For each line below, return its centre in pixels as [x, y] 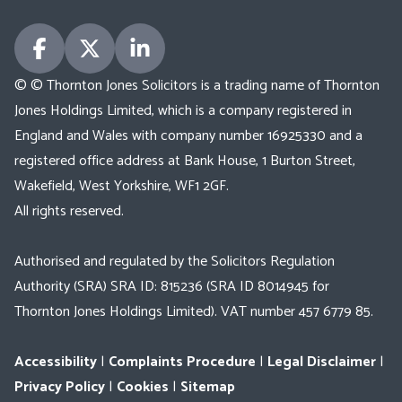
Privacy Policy [60, 387]
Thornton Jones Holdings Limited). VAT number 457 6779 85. [194, 311]
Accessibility [56, 362]
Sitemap [208, 387]
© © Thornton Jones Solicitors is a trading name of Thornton [197, 85]
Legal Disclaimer [322, 362]
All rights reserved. [69, 211]
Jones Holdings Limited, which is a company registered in [183, 110]
